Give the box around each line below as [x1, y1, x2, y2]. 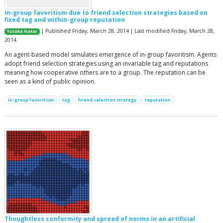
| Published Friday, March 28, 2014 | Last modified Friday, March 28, [40, 27, 215, 35]
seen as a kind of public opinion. [4, 77, 96, 86]
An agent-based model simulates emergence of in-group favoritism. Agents [4, 50, 217, 59]
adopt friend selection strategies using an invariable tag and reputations [4, 59, 208, 68]
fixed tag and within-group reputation [4, 15, 125, 24]
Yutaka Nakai [7, 29, 38, 34]
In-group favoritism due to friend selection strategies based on [4, 8, 208, 17]
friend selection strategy [78, 97, 137, 104]
